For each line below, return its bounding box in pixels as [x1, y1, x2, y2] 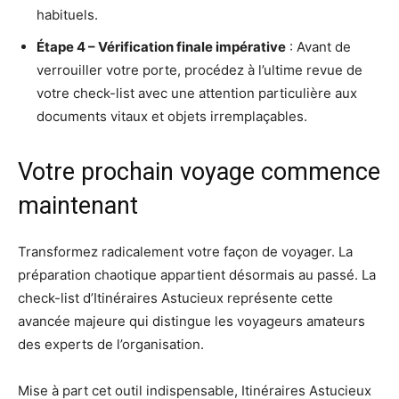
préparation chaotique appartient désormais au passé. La [18, 265, 376, 283]
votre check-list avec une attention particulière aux [37, 84, 357, 102]
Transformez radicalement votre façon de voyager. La [18, 242, 353, 260]
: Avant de [286, 37, 351, 55]
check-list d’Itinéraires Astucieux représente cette [18, 289, 333, 306]
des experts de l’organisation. [18, 335, 204, 353]
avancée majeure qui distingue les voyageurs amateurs [18, 312, 365, 330]
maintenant [18, 191, 138, 220]
